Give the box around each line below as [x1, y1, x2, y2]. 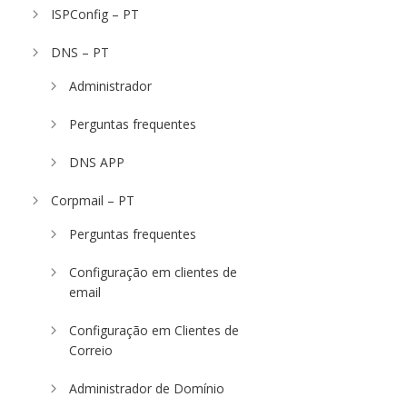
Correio [69, 342, 113, 359]
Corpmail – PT [51, 192, 134, 209]
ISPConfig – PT [51, 5, 139, 23]
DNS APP [69, 154, 124, 171]
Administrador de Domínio [69, 380, 224, 397]
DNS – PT [51, 44, 109, 61]
